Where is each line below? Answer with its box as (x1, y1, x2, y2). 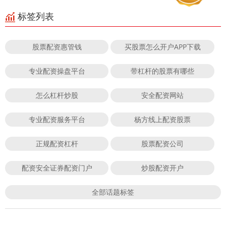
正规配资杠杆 (35, 138, 78, 148)
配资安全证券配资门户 (21, 162, 92, 173)
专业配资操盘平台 (28, 66, 85, 76)
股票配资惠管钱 (32, 41, 82, 51)
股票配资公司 (141, 138, 184, 148)
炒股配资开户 (141, 162, 184, 173)
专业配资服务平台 (28, 114, 85, 124)
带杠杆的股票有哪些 (131, 66, 195, 76)
